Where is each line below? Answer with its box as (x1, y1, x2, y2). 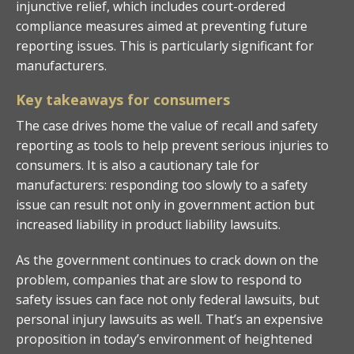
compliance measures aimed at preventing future (16, 17, 307, 35)
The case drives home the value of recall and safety (16, 116, 318, 134)
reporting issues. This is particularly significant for (16, 36, 314, 55)
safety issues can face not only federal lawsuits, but (16, 290, 319, 308)
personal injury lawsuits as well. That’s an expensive (16, 310, 323, 328)
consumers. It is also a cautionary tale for (16, 156, 259, 174)
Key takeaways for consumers (16, 89, 230, 109)
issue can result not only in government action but (16, 195, 314, 213)
